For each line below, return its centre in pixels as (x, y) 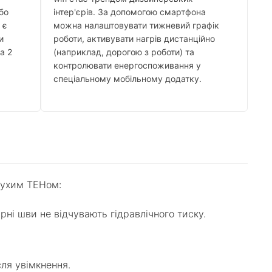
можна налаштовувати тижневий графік (136, 25)
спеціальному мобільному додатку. (127, 79)
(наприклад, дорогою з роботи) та (124, 52)
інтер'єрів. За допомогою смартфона (129, 12)
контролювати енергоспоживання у (127, 66)
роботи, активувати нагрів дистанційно (134, 39)
